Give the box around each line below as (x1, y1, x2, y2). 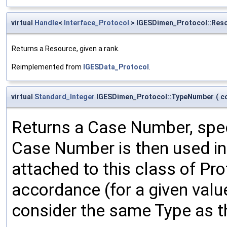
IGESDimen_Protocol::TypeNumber (95, 92, 214, 101)
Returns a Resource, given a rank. (12, 44, 120, 53)
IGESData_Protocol (83, 62, 149, 71)
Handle (34, 18, 58, 27)
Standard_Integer (34, 92, 95, 101)
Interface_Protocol (64, 18, 129, 27)
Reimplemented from (12, 62, 83, 71)
